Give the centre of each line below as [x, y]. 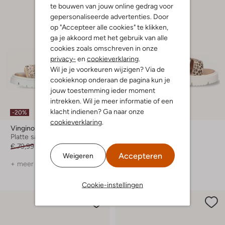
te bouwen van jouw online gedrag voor [112, 6]
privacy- [63, 59]
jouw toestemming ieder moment [103, 90]
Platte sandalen [35, 137]
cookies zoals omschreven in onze [104, 48]
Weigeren [78, 155]
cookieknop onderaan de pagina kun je [110, 80]
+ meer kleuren [35, 164]
